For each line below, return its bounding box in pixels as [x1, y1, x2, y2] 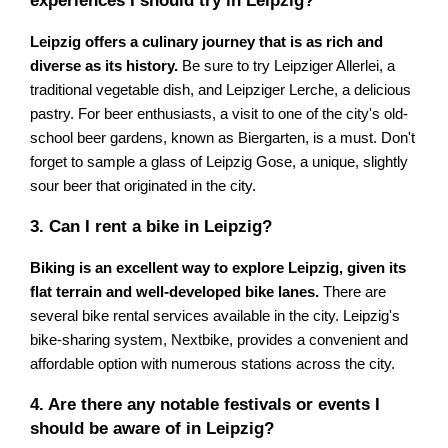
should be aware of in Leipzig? [30, 419, 275, 439]
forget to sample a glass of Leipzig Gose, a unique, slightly [30, 153, 409, 170]
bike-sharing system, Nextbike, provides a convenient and [30, 331, 409, 348]
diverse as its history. [30, 57, 179, 74]
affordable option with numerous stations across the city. [30, 355, 396, 372]
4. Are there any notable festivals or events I [30, 395, 381, 415]
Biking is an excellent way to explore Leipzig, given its [30, 259, 407, 276]
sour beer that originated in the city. [30, 177, 257, 194]
